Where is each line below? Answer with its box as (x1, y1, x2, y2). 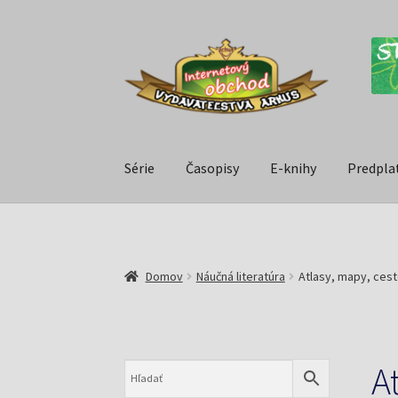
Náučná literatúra (195, 267, 285, 284)
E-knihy (270, 159, 317, 178)
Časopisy (186, 159, 240, 178)
